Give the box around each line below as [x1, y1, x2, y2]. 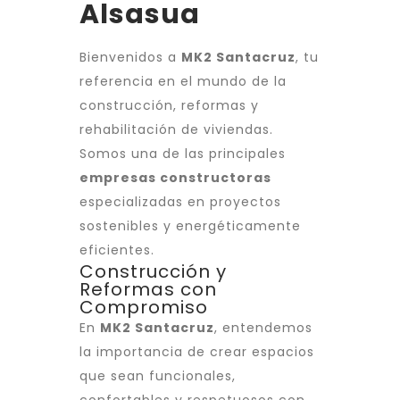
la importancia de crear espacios [79, 343, 314, 362]
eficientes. [79, 241, 154, 260]
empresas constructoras [79, 169, 271, 187]
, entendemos [214, 319, 312, 337]
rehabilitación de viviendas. [79, 121, 273, 139]
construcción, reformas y [79, 96, 259, 115]
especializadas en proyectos [79, 193, 281, 212]
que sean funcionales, [79, 367, 236, 386]
